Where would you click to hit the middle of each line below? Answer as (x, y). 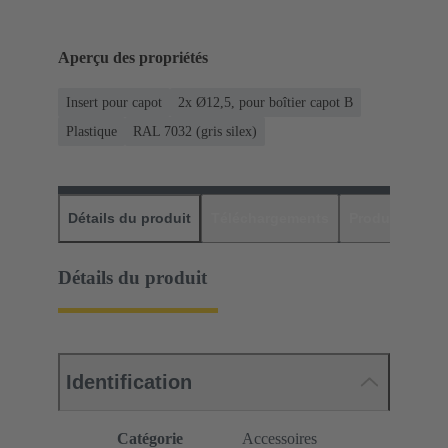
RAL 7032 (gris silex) (195, 132)
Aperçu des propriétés (133, 58)
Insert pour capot (114, 103)
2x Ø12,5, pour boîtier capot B (265, 103)
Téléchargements (270, 218)
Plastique (91, 132)
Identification (129, 382)
